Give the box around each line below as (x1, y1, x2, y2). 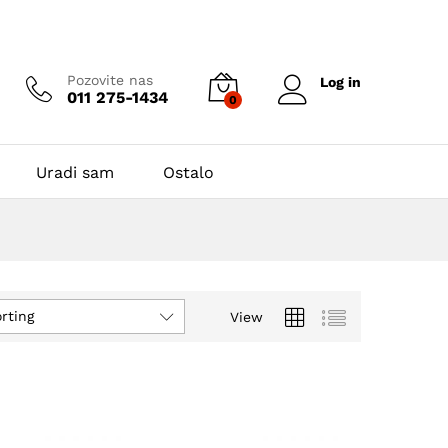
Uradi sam (36, 163, 114, 182)
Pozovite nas (67, 71, 153, 88)
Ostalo (163, 163, 214, 182)
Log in (320, 74, 361, 90)
